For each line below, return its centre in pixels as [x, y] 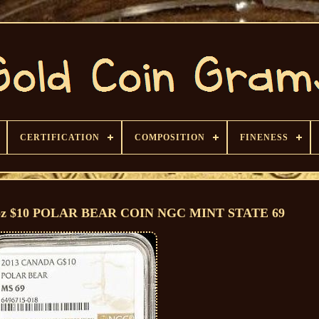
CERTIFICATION [60, 137]
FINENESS [264, 137]
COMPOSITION [170, 137]
